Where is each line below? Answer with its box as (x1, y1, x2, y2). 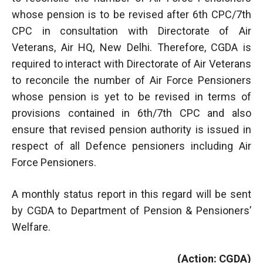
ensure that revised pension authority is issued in (12, 123, 251, 136)
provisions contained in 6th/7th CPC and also (12, 106, 251, 119)
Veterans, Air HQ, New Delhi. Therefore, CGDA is (12, 41, 251, 53)
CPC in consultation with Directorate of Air (12, 24, 251, 37)
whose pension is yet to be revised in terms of (12, 90, 251, 103)
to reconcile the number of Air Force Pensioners (12, 73, 251, 86)
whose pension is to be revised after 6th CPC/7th (12, 8, 251, 21)
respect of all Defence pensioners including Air (12, 139, 251, 152)
